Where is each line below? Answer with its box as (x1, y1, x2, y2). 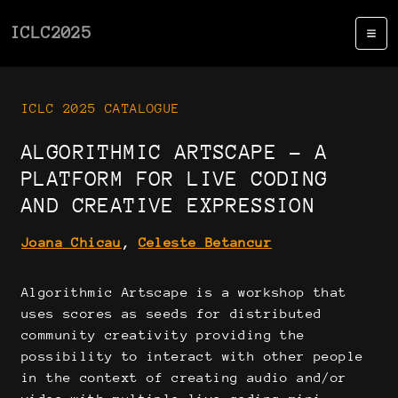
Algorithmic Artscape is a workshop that (21, 284, 347, 299)
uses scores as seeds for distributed (21, 306, 322, 321)
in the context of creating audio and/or (21, 370, 347, 385)
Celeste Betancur (138, 235, 273, 250)
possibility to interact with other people (21, 348, 364, 363)
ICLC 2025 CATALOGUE (21, 100, 180, 115)
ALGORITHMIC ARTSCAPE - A (21, 140, 329, 163)
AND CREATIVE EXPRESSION (21, 194, 316, 217)
